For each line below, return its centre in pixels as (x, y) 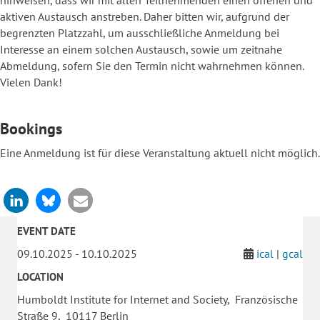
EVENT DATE (46, 231)
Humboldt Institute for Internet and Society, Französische (157, 299)
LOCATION (40, 276)
